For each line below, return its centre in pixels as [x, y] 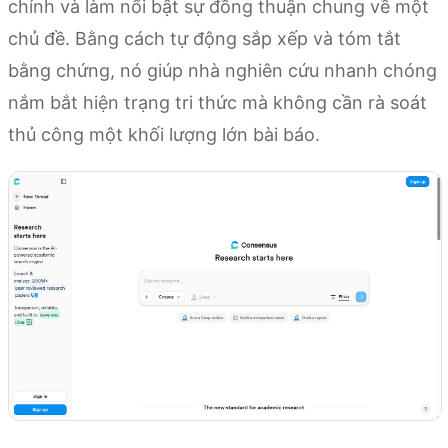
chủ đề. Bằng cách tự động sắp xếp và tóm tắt [204, 39]
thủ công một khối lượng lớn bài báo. [164, 135]
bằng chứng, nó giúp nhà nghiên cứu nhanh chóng [222, 71]
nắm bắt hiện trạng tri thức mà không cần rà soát [217, 103]
